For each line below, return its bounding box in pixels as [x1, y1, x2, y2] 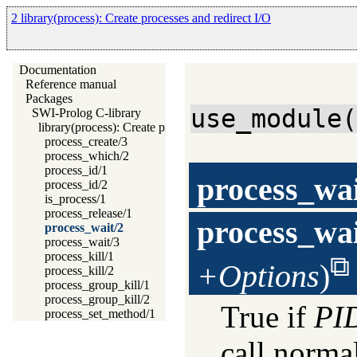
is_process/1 [45, 192, 106, 206]
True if [221, 300, 314, 335]
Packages [25, 92, 73, 105]
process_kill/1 [45, 249, 114, 263]
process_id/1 [45, 163, 108, 177]
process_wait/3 [45, 235, 120, 249]
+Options [197, 258, 320, 295]
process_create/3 [45, 135, 127, 148]
